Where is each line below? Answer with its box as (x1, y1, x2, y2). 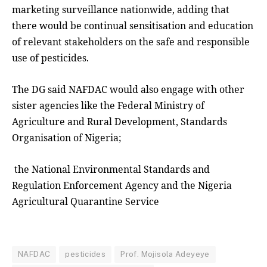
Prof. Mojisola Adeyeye (120, 250, 210, 259)
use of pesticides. (12, 51, 89, 65)
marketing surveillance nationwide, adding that (12, 3, 229, 17)
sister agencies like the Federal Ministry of (12, 99, 204, 113)
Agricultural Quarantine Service (12, 195, 159, 209)
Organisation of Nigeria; (12, 131, 122, 145)
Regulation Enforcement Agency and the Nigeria (12, 179, 232, 193)
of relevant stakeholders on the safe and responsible (12, 35, 250, 49)
